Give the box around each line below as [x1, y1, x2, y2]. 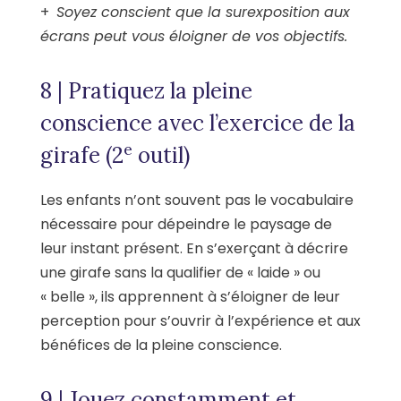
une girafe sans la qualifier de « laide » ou [40, 261, 320, 283]
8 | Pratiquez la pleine [40, 76, 252, 105]
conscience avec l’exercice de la [40, 108, 355, 137]
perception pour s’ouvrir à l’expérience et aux [40, 310, 361, 331]
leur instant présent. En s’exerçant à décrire [40, 237, 348, 259]
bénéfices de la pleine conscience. [40, 334, 282, 355]
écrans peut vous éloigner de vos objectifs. [40, 25, 347, 47]
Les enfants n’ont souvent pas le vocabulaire [40, 189, 354, 210]
